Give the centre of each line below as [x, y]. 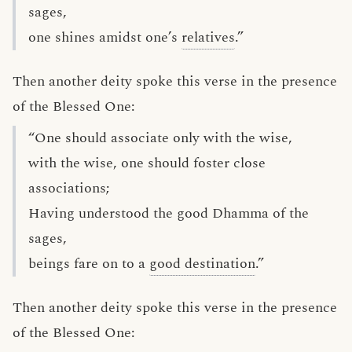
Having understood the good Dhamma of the [169, 213]
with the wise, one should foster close [147, 163]
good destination [202, 264]
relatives [208, 37]
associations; [69, 188]
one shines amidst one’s [105, 37]
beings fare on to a [89, 264]
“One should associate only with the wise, [160, 138]
